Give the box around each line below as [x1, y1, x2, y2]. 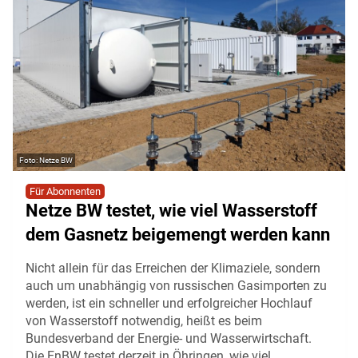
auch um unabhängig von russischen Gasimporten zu [26, 277, 327, 293]
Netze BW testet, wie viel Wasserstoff [26, 200, 317, 221]
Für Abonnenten [30, 185, 101, 197]
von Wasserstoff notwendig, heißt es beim [26, 312, 262, 328]
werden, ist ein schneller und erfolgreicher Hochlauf [26, 295, 312, 311]
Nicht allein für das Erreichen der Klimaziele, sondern [26, 260, 320, 276]
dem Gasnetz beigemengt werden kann [26, 224, 330, 245]
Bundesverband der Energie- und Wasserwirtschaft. [26, 330, 312, 346]
